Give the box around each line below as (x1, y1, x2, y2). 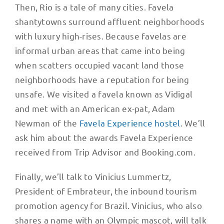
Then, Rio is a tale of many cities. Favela (14, 1, 174, 12)
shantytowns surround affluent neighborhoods (14, 15, 204, 26)
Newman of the (14, 117, 79, 128)
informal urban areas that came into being (14, 44, 185, 55)
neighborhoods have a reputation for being (14, 73, 189, 84)
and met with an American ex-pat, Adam (14, 102, 175, 113)
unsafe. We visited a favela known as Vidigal (14, 88, 193, 99)
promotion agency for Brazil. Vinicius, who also (14, 199, 202, 210)
